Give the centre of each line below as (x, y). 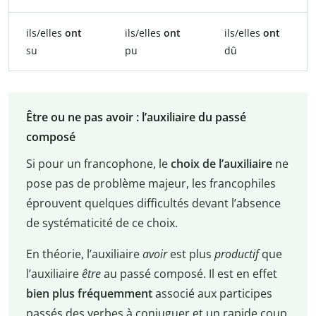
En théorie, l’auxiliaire (84, 254)
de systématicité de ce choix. (102, 223)
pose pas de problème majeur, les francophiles (151, 183)
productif (236, 254)
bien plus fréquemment (90, 293)
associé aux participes (213, 293)
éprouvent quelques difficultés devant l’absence (153, 203)
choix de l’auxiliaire (221, 163)
